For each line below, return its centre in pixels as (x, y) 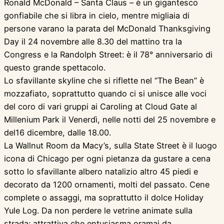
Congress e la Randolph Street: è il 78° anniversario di (108, 55)
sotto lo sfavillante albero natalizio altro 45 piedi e (101, 172)
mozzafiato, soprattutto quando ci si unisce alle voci (105, 94)
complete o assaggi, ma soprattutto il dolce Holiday (104, 198)
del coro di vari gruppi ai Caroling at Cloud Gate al (100, 107)
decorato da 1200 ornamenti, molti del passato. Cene (107, 185)
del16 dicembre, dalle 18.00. (57, 133)
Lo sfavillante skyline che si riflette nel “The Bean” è (104, 81)
